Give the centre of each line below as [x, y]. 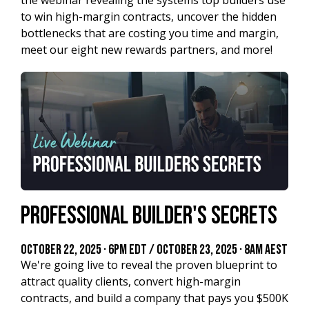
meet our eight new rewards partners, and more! [147, 49]
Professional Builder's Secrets [149, 216]
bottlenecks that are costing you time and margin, [150, 33]
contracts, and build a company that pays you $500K [154, 298]
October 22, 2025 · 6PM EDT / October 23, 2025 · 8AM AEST [154, 249]
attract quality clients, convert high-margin [131, 281]
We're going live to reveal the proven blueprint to [149, 265]
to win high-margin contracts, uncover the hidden [149, 16]
